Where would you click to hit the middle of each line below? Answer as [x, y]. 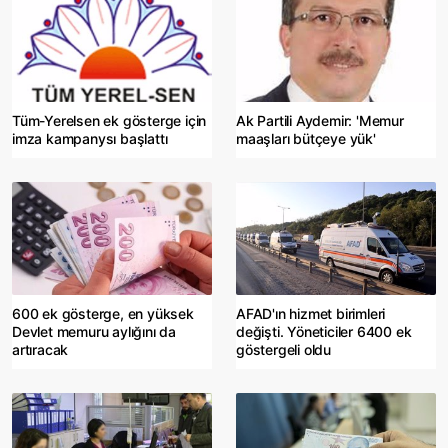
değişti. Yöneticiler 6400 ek [324, 332]
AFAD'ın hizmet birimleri [311, 314]
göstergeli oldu [284, 350]
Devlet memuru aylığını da [94, 332]
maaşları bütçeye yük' [306, 139]
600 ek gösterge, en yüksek [103, 314]
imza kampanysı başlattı [90, 139]
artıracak [40, 350]
